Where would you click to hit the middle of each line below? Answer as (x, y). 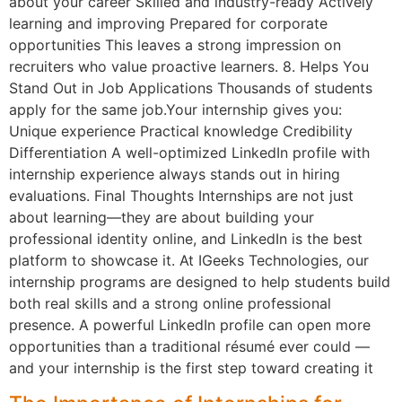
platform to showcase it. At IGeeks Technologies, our (189, 261)
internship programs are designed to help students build (200, 282)
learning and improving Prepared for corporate (168, 24)
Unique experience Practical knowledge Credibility (181, 131)
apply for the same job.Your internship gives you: (175, 110)
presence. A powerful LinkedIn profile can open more (190, 325)
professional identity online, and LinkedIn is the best (186, 239)
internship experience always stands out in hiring (175, 175)
